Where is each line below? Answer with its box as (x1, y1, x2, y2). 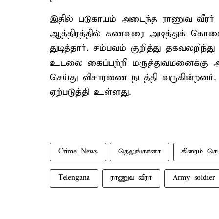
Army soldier (173, 174, 215, 182)
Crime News (58, 147, 98, 156)
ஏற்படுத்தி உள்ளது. (50, 87, 131, 98)
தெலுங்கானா (118, 147, 161, 156)
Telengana (58, 174, 90, 182)
